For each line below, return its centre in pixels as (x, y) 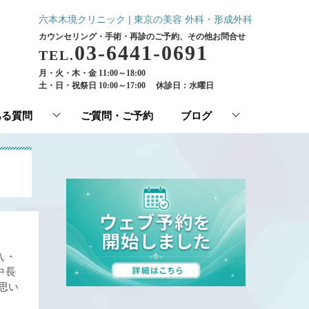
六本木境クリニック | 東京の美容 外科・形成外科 (146, 19)
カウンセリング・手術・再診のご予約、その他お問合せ (142, 37)
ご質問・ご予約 (117, 116)
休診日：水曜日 (185, 86)
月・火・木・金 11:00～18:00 (92, 73)
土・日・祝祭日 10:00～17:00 (92, 86)
